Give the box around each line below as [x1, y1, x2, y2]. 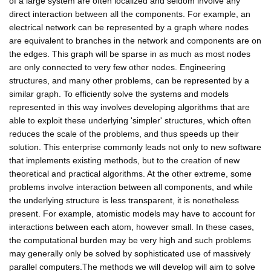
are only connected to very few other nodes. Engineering [9, 62, 226, 72]
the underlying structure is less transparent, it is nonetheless [9, 195, 239, 205]
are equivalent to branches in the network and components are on [9, 35, 261, 45]
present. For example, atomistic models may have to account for [9, 208, 255, 218]
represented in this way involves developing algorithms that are [9, 102, 250, 112]
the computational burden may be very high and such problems [9, 235, 251, 245]
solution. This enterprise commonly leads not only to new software [9, 142, 261, 152]
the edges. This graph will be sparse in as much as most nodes [9, 48, 250, 59]
